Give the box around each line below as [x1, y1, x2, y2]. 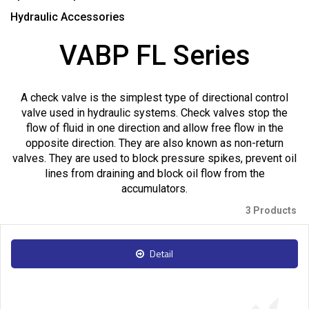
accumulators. [121, 181, 188, 195]
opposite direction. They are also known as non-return [26, 136, 283, 150]
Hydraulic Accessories [10, 10, 125, 23]
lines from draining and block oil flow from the [44, 166, 265, 180]
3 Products [246, 204, 297, 216]
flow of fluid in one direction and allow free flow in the [26, 121, 283, 134]
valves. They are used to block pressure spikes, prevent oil [12, 151, 297, 165]
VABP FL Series [59, 39, 250, 72]
